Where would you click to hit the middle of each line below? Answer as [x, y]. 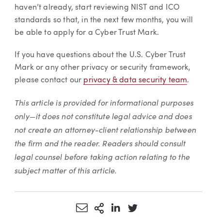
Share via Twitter [172, 207]
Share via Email [126, 208]
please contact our [49, 80]
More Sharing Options [152, 208]
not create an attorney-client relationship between [105, 130]
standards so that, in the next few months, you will [104, 21]
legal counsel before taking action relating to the [102, 157]
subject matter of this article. [66, 170]
